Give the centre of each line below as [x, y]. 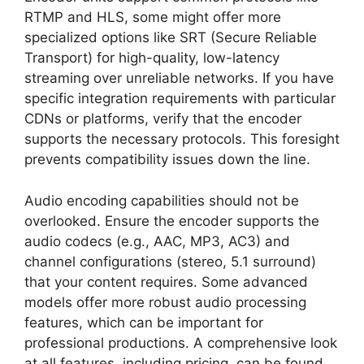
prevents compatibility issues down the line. [167, 160]
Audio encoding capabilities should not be [162, 200]
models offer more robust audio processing [165, 302]
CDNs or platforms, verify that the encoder [163, 119]
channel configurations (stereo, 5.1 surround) [170, 261]
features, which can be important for [144, 322]
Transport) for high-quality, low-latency [152, 58]
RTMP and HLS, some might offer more [153, 17]
